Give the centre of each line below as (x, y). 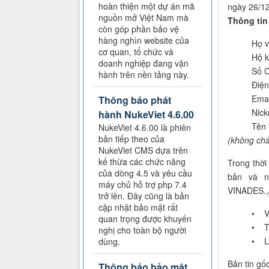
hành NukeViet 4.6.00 (146, 115)
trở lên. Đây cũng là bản (144, 196)
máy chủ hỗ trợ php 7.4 (143, 185)
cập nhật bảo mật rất (138, 207)
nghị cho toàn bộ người (142, 230)
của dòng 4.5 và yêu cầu (145, 173)
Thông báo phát (135, 100)
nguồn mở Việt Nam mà (144, 18)
